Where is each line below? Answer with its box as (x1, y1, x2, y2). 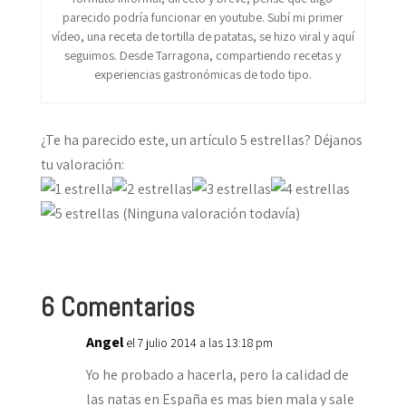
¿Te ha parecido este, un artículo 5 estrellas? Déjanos (40, 130, 362, 150)
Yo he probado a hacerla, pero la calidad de (85, 364, 349, 384)
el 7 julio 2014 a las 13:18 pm (125, 333, 273, 351)
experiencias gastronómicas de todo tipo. (93, 65, 312, 82)
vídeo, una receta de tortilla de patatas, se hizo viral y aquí (51, 27, 354, 44)
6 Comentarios (40, 289, 195, 324)
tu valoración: (40, 154, 124, 174)
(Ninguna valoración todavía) (119, 203, 300, 223)
